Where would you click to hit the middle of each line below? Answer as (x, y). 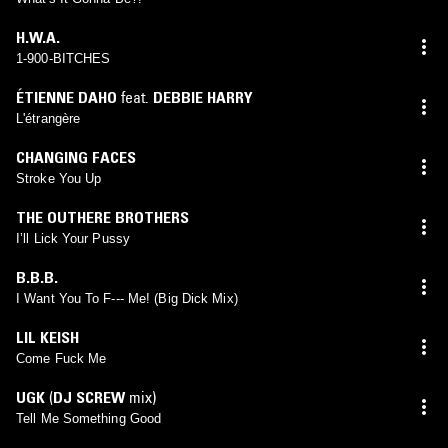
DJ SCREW (89, 396)
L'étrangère (48, 118)
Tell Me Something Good (89, 418)
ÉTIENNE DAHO (66, 96)
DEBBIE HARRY (203, 96)
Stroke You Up (59, 178)
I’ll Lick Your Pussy (73, 238)
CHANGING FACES (76, 156)
